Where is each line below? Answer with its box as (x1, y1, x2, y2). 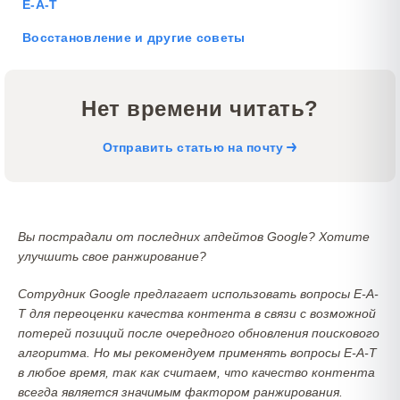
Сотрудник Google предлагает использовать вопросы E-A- (18, 287, 379, 301)
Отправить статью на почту (102, 140, 284, 154)
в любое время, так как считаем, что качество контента (18, 365, 375, 379)
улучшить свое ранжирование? (18, 249, 206, 263)
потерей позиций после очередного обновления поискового (18, 326, 379, 340)
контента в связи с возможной (187, 306, 376, 321)
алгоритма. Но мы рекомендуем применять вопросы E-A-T (18, 346, 377, 360)
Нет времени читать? (81, 96, 319, 121)
